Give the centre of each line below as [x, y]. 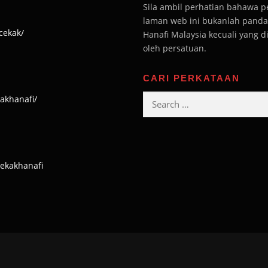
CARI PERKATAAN [191, 78]
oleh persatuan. [175, 48]
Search [156, 98]
